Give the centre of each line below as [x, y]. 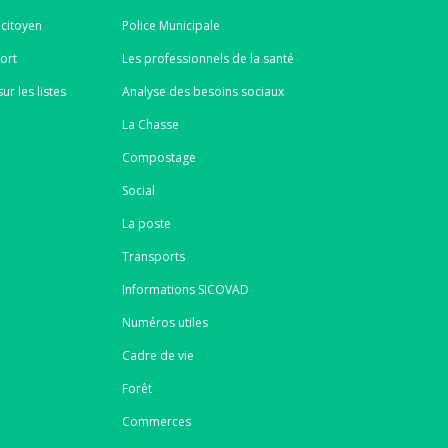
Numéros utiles [164, 322]
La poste [146, 223]
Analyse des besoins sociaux [202, 91]
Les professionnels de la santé [207, 58]
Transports [153, 256]
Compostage [158, 157]
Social [138, 190]
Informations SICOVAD [185, 289]
